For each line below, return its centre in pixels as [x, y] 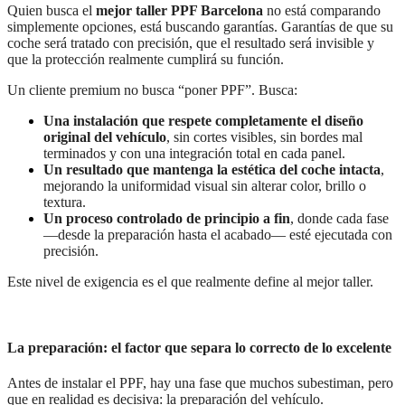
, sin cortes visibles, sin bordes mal [264, 137]
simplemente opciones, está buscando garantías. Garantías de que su [200, 26]
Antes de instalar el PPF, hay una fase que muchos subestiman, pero [200, 383]
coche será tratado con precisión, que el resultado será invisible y [191, 42]
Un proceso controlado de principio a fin [167, 218]
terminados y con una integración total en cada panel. [194, 153]
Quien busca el [52, 10]
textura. [65, 202]
